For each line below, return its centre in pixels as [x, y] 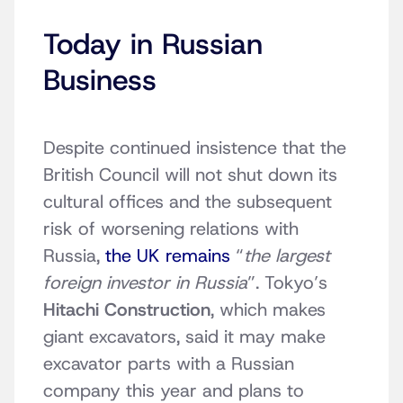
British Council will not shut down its [190, 175]
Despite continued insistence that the [195, 148]
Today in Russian [153, 45]
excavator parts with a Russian [169, 364]
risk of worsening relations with [171, 229]
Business [100, 81]
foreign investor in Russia [145, 283]
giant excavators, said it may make [184, 337]
